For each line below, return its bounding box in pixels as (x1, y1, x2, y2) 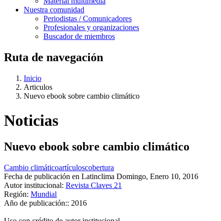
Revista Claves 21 (66, 181, 122, 189)
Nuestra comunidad (24, 5, 84, 14)
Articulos (24, 83, 52, 92)
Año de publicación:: (4, 198, 69, 207)
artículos (59, 163, 85, 172)
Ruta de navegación (4, 51, 103, 64)
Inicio (24, 74, 41, 83)
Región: (4, 189, 29, 198)
